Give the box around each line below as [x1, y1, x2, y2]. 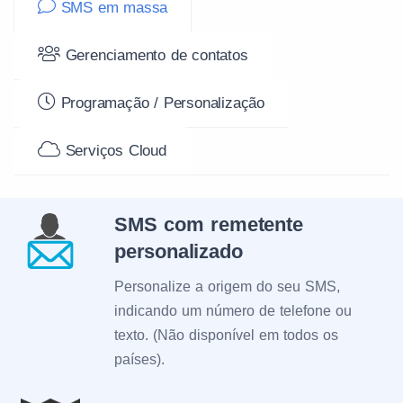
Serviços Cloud [59, 142, 166, 159]
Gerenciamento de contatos [59, 47, 248, 64]
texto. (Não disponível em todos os [114, 327, 338, 343]
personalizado [114, 240, 243, 263]
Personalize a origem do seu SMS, [114, 279, 340, 294]
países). [114, 352, 165, 367]
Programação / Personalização [55, 94, 265, 112]
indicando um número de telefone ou [114, 303, 352, 318]
